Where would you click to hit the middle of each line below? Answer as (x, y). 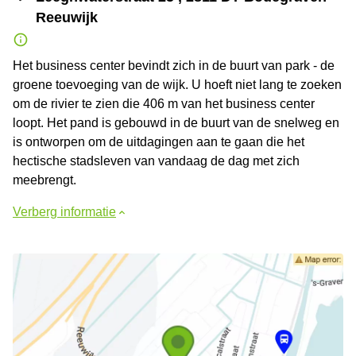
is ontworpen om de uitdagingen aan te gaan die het (159, 142)
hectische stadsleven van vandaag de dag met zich (156, 161)
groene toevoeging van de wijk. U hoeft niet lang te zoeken (177, 85)
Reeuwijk (66, 17)
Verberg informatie (64, 212)
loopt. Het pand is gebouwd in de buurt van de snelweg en (176, 123)
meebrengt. (44, 180)
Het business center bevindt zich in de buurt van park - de (174, 66)
